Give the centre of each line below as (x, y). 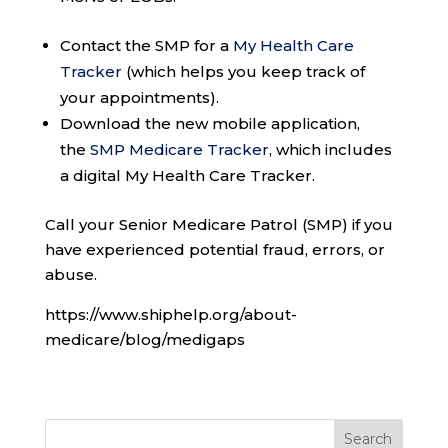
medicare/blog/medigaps (144, 340)
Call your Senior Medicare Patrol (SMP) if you (218, 225)
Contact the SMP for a (146, 46)
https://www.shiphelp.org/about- (170, 315)
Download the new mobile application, (209, 124)
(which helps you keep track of (243, 72)
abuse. (70, 275)
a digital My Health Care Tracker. (187, 176)
